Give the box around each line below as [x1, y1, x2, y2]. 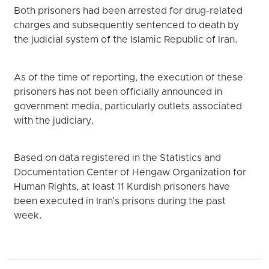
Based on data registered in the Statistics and [14, 153, 222, 165]
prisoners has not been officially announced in [14, 86, 223, 98]
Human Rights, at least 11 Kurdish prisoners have [14, 181, 231, 194]
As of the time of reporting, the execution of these [14, 71, 244, 84]
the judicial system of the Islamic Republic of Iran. [14, 34, 238, 47]
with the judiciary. [14, 115, 95, 127]
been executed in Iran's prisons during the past [14, 196, 226, 208]
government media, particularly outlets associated [14, 100, 243, 113]
